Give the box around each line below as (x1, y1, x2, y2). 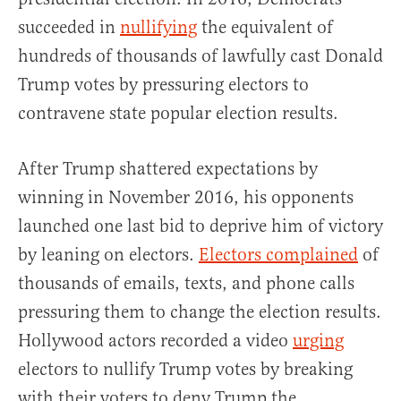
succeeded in (18, 15, 120, 38)
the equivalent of (197, 15, 333, 38)
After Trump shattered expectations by (18, 157, 318, 180)
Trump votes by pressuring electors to (18, 73, 309, 96)
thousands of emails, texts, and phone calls (18, 271, 354, 294)
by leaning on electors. (18, 243, 199, 266)
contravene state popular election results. (18, 101, 338, 124)
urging (293, 328, 344, 352)
